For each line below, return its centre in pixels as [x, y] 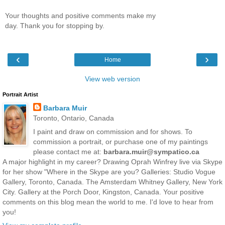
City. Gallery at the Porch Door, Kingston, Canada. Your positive [103, 192]
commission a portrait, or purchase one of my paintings [120, 141]
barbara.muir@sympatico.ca [151, 151]
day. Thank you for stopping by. [55, 26]
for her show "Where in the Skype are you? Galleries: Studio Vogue [109, 172]
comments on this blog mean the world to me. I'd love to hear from [108, 202]
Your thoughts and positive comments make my [80, 16]
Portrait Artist [20, 94]
